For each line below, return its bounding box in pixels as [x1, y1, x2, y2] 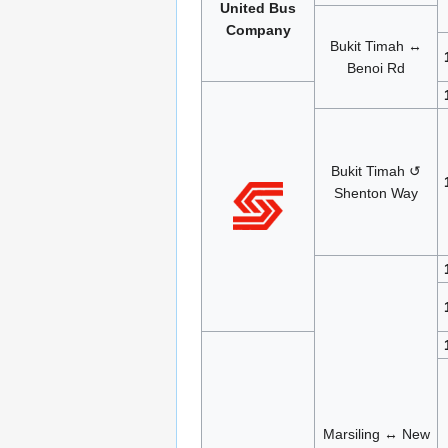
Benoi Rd [347, 59, 405, 76]
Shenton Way [334, 184, 418, 201]
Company [225, 21, 291, 38]
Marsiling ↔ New [322, 425, 430, 442]
